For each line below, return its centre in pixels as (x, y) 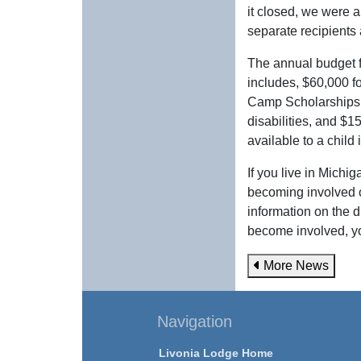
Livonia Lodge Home (216, 353)
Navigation (195, 322)
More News (295, 266)
